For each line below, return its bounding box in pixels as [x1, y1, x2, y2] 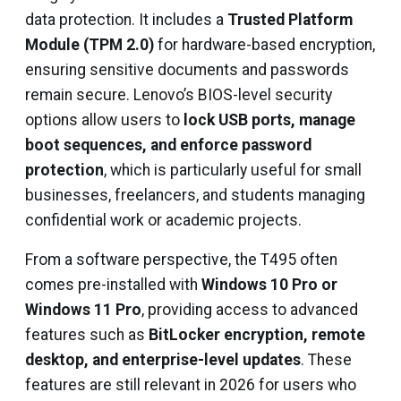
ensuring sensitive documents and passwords [25, 61, 349, 79]
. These [301, 351, 352, 369]
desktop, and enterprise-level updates [25, 351, 301, 369]
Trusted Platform [227, 11, 353, 29]
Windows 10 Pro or [201, 276, 337, 294]
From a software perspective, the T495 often [25, 251, 337, 269]
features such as [25, 326, 149, 344]
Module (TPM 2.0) [25, 36, 154, 54]
